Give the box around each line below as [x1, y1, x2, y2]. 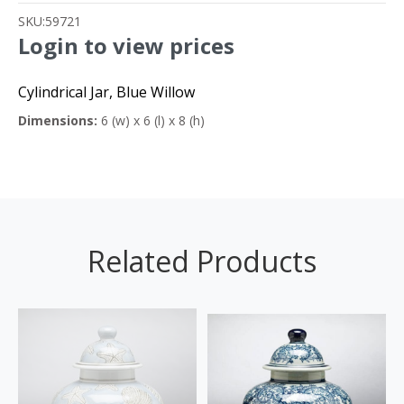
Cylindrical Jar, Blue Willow [18, 81, 195, 102]
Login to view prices [18, 30, 234, 60]
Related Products [87, 241, 317, 280]
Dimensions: [18, 111, 97, 129]
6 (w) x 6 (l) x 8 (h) [97, 111, 205, 129]
